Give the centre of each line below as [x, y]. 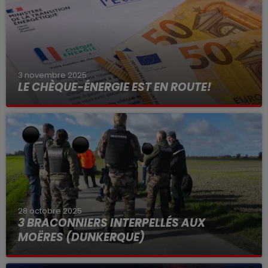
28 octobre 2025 [50, 211]
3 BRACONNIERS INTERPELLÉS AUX [112, 223]
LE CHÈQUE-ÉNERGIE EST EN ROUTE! [115, 87]
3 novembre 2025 [52, 75]
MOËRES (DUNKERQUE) [81, 237]
